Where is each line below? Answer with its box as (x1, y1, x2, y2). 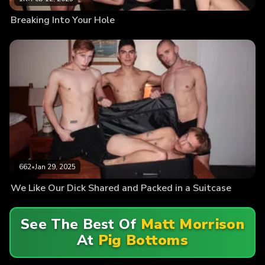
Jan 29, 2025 (35, 162, 76, 172)
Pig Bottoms (98, 230, 189, 250)
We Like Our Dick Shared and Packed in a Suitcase (11, 182, 231, 195)
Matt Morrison (140, 214, 244, 234)
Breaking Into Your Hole (11, 13, 115, 27)
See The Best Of (21, 214, 141, 234)
